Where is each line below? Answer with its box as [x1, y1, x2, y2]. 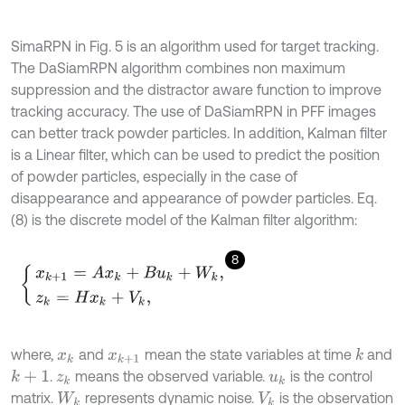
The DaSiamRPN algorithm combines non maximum [11, 60, 345, 77]
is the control [286, 368, 372, 385]
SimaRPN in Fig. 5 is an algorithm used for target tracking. [11, 38, 379, 55]
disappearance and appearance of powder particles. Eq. [11, 190, 377, 207]
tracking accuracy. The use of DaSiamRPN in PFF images [11, 103, 376, 120]
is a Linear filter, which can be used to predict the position [11, 146, 380, 164]
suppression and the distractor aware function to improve [11, 81, 381, 99]
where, [11, 346, 57, 363]
